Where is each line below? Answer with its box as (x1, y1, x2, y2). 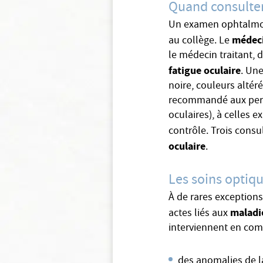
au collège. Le (168, 33, 232, 49)
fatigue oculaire (168, 63, 241, 77)
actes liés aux (168, 206, 230, 222)
